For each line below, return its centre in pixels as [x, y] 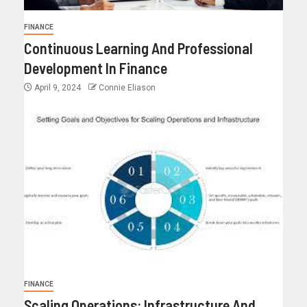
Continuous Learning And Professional [138, 48]
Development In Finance [96, 67]
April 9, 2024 [58, 87]
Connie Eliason [127, 87]
